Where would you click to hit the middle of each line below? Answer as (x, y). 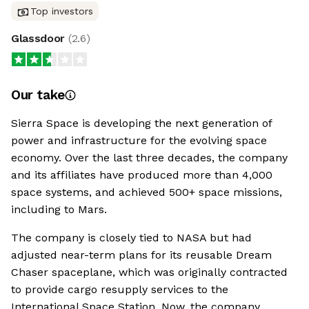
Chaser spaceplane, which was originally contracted (149, 272)
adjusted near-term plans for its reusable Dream (141, 255)
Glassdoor (40, 39)
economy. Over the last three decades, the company (149, 158)
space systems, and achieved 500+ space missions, (147, 192)
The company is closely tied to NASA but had (131, 238)
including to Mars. (59, 210)
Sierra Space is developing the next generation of (141, 123)
